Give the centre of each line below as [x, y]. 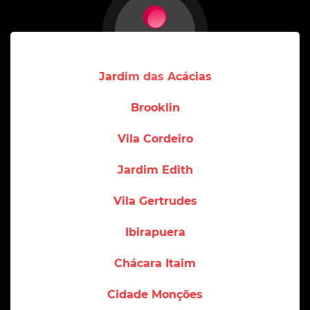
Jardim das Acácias [155, 76]
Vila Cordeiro [155, 138]
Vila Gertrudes [155, 201]
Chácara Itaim [155, 263]
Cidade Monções [155, 294]
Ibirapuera [155, 232]
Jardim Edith [155, 170]
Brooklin [155, 107]
